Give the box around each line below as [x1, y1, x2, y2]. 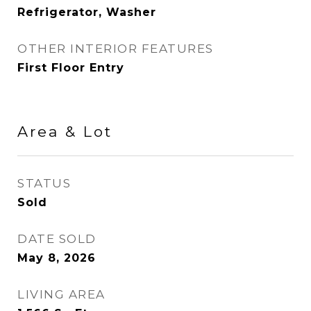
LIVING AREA [17, 287, 106, 301]
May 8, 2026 [17, 251, 96, 264]
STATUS [17, 176, 71, 190]
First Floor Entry [17, 61, 124, 74]
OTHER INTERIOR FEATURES [17, 42, 214, 56]
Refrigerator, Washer [17, 6, 156, 19]
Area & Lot [17, 123, 112, 140]
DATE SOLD [17, 232, 96, 246]
